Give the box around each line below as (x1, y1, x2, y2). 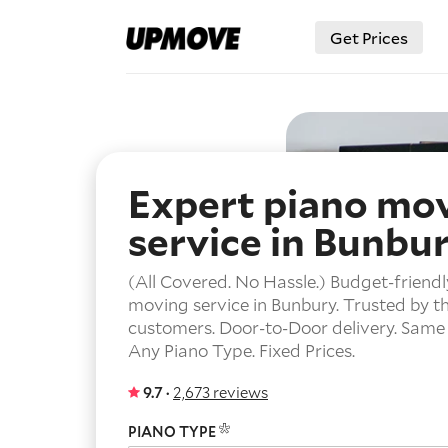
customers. (128, 316, 219, 339)
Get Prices (330, 27, 408, 48)
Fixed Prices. (259, 339, 355, 362)
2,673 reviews (173, 382, 268, 402)
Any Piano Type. (128, 339, 255, 362)
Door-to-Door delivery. (219, 316, 397, 339)
